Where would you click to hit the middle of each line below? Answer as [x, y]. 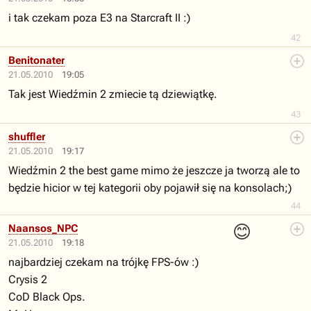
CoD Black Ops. [47, 297]
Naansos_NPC [43, 228]
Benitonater [36, 60]
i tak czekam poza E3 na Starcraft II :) [99, 18]
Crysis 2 [28, 279]
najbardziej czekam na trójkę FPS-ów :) [103, 262]
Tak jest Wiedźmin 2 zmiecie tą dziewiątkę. [113, 94]
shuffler [27, 137]
